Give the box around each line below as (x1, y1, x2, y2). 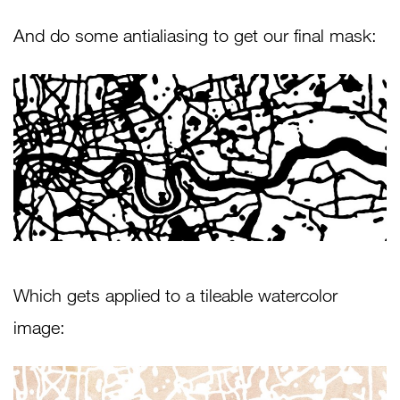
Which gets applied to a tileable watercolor (13, 285, 337, 306)
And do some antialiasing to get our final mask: (13, 24, 377, 46)
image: (13, 317, 65, 338)
